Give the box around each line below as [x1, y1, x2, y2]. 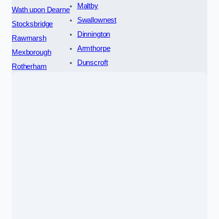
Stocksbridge [12, 20, 53, 28]
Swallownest [77, 16, 117, 24]
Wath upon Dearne [12, 5, 70, 14]
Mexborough [12, 48, 51, 56]
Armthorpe [77, 44, 110, 52]
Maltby [77, 1, 98, 10]
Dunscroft [77, 58, 108, 66]
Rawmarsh [12, 34, 46, 42]
